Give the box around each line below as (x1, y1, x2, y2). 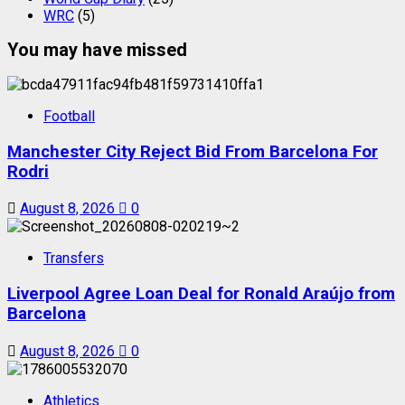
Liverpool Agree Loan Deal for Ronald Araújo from (7, 283, 395, 304)
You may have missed (7, 39, 187, 61)
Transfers (43, 250, 104, 268)
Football (43, 107, 95, 125)
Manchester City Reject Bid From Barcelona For (7, 141, 378, 162)
